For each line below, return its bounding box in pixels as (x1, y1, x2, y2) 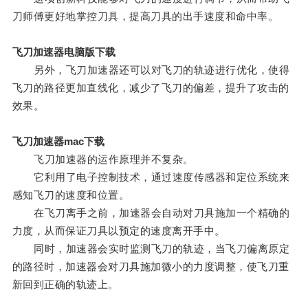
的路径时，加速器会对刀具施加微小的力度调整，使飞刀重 (12, 261, 289, 273)
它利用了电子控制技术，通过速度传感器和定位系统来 (12, 171, 290, 184)
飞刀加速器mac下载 (12, 135, 104, 148)
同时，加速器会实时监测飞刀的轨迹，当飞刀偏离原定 (12, 243, 290, 255)
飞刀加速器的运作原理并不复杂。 (12, 153, 194, 166)
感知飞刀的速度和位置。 (12, 189, 130, 201)
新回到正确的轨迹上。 (12, 278, 119, 291)
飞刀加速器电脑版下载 (12, 46, 115, 58)
